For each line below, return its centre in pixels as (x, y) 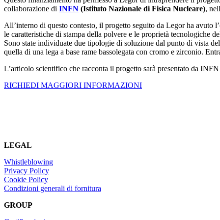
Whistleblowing (28, 162)
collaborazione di (31, 9)
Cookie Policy (26, 179)
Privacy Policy (27, 171)
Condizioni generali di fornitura (53, 188)
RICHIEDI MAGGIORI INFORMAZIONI (73, 85)
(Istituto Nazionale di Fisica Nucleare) (142, 9)
